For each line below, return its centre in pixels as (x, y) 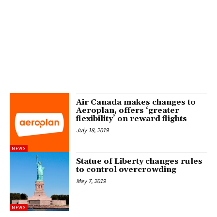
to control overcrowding (126, 169)
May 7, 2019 (91, 181)
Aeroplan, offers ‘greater (128, 110)
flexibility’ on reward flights (132, 118)
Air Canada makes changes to (136, 102)
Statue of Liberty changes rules (139, 161)
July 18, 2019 (93, 130)
